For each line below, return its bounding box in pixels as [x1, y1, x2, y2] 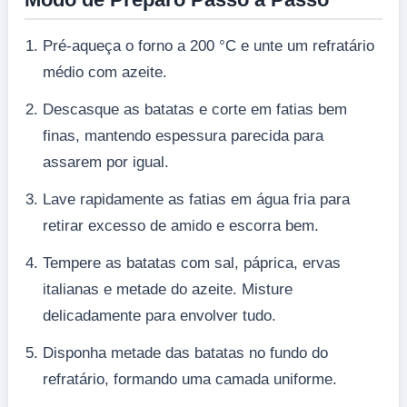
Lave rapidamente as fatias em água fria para [43, 190, 350, 208]
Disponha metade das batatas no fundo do [43, 343, 328, 362]
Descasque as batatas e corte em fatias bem [43, 100, 347, 118]
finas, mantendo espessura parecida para [43, 126, 323, 144]
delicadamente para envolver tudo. [43, 306, 276, 324]
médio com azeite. [43, 63, 167, 81]
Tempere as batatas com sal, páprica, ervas [43, 253, 341, 272]
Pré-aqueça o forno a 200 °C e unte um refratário [43, 36, 374, 55]
